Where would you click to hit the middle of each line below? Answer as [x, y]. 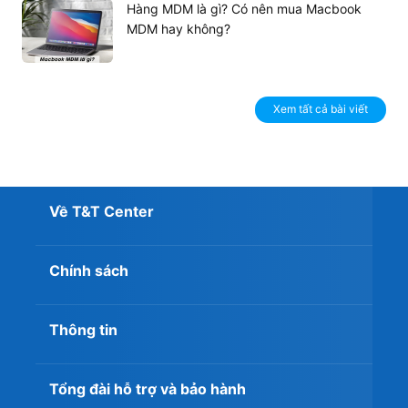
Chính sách [89, 271]
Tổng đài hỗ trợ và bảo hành [148, 389]
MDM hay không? [178, 29]
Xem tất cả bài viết [321, 109]
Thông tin [83, 330]
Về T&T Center [102, 212]
